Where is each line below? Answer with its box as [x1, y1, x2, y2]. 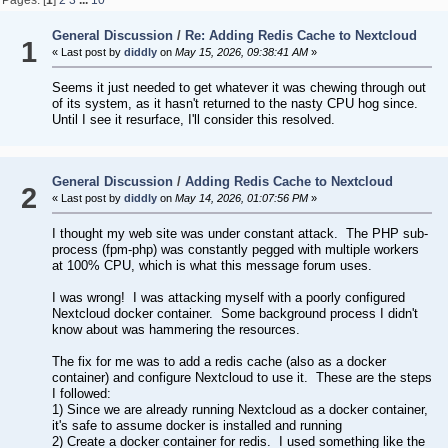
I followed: [51, 386, 111, 402]
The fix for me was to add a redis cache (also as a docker [51, 354, 386, 370]
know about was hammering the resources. [51, 322, 300, 338]
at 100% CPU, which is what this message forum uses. [51, 258, 372, 274]
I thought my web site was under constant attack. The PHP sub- [51, 226, 428, 242]
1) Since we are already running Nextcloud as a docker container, [51, 402, 428, 418]
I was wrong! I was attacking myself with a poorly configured [51, 290, 405, 306]
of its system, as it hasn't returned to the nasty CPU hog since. [51, 96, 422, 112]
